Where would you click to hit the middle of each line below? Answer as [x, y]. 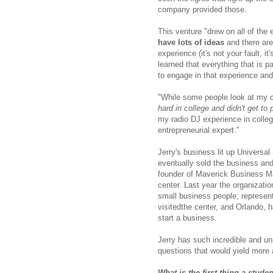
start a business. [189, 218]
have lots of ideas [191, 43]
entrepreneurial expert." [200, 130]
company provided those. [204, 10]
